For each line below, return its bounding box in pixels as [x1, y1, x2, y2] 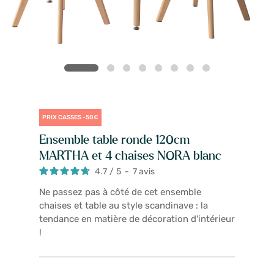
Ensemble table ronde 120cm [39, 133, 190, 146]
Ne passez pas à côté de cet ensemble [39, 187, 201, 198]
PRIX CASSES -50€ [42, 113, 98, 121]
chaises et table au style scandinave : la [39, 200, 208, 212]
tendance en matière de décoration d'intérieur [39, 213, 235, 225]
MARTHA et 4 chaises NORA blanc [39, 149, 221, 162]
